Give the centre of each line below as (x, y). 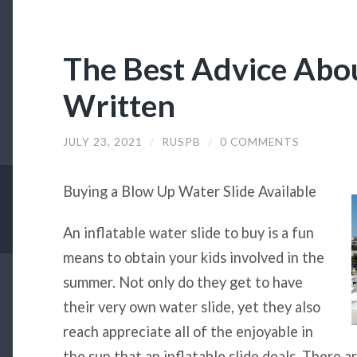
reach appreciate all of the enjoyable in (188, 331)
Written (119, 104)
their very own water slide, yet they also (191, 306)
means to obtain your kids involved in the (193, 257)
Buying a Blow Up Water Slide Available (189, 192)
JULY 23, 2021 (102, 141)
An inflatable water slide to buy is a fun (188, 232)
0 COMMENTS (259, 141)
